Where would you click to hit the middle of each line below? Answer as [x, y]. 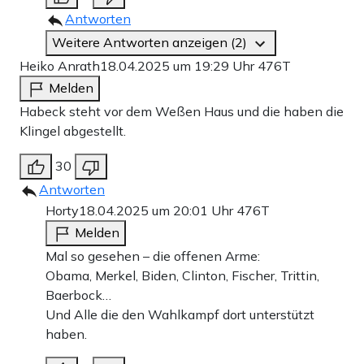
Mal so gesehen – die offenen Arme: [153, 256]
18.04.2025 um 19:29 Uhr [179, 66]
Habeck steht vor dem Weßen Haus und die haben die [182, 112]
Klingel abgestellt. [73, 131]
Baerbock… [78, 295]
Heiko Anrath [60, 66]
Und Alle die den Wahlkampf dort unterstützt [180, 315]
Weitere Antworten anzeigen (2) [151, 43]
